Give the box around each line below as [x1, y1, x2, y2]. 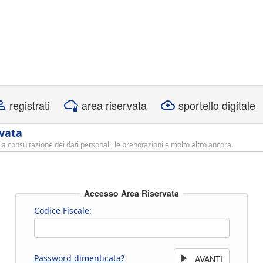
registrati [9, 97, 50, 113]
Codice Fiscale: [33, 204, 92, 216]
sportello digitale [178, 97, 255, 113]
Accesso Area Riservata [84, 187, 179, 199]
